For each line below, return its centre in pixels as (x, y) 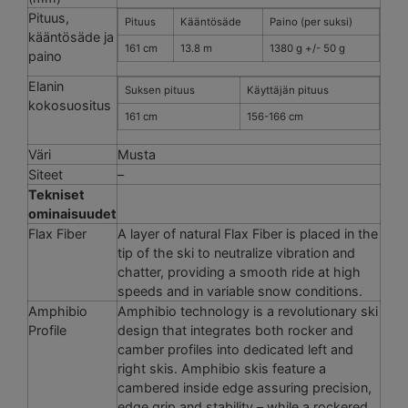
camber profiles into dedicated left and (235, 349)
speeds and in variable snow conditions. (240, 291)
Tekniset (56, 194)
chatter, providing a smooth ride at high (239, 271)
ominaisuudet (72, 213)
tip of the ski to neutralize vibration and (236, 252)
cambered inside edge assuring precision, (245, 387)
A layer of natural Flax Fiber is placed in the (248, 233)
